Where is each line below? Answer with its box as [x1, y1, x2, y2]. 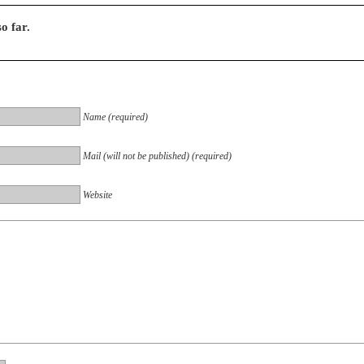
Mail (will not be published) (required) [83, 149, 232, 162]
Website [83, 188, 112, 201]
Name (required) [83, 110, 148, 123]
